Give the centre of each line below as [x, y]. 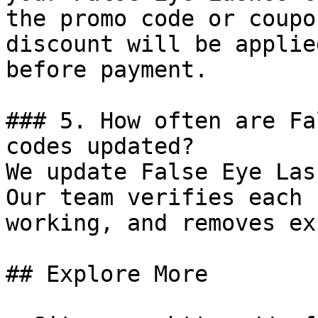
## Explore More [107, 274]
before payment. [107, 70]
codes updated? [100, 146]
